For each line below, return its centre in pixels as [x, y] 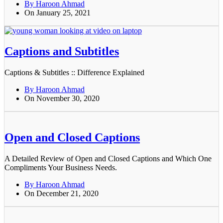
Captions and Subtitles [62, 52]
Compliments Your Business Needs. [61, 168]
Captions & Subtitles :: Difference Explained [74, 73]
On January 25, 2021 [57, 12]
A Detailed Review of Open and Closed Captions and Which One [108, 159]
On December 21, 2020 [61, 194]
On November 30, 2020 [62, 99]
